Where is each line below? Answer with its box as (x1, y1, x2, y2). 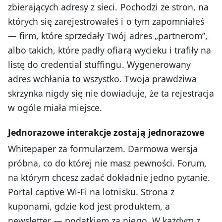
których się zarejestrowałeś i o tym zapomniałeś (8, 15, 204, 27)
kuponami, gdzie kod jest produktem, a (8, 200, 170, 213)
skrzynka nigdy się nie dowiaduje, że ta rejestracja (8, 87, 214, 99)
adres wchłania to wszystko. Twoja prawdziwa (8, 72, 197, 85)
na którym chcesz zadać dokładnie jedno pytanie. (8, 171, 210, 184)
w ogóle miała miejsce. (8, 101, 103, 113)
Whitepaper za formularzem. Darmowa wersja (8, 143, 198, 155)
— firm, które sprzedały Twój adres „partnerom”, (8, 29, 208, 42)
